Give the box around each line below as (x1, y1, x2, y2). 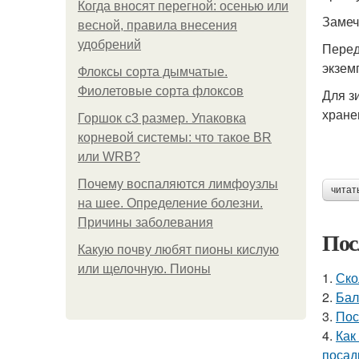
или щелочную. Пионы (78, 262, 211, 276)
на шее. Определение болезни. (78, 196, 263, 210)
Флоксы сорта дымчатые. (78, 65, 228, 79)
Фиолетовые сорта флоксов (78, 84, 244, 98)
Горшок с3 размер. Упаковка (78, 111, 246, 125)
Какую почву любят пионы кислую (78, 243, 279, 256)
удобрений (78, 38, 141, 51)
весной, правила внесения (78, 18, 237, 32)
